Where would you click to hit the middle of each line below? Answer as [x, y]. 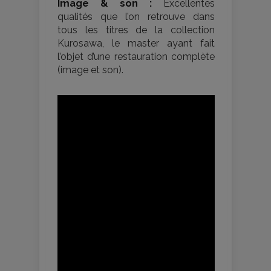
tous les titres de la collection [136, 30]
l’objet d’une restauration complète [136, 57]
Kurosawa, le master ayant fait [136, 44]
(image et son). [90, 70]
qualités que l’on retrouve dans [136, 17]
